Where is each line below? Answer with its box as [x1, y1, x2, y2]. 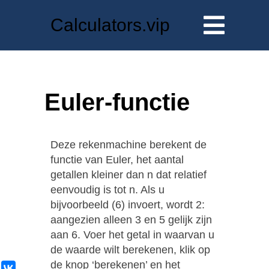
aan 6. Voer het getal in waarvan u [50, 228, 214, 241]
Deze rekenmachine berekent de [50, 138, 207, 151]
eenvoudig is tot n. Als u [50, 183, 165, 196]
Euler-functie [44, 88, 190, 115]
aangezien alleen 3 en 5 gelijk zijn [50, 213, 212, 226]
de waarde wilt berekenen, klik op [50, 243, 210, 256]
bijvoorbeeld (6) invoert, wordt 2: [50, 198, 205, 211]
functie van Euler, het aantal [50, 153, 184, 166]
